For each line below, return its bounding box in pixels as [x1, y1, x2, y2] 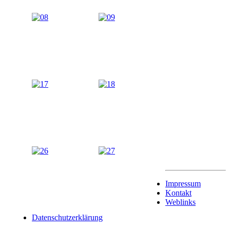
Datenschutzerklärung [32, 213, 103, 222]
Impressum [165, 179, 201, 188]
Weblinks [165, 197, 196, 206]
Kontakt [165, 188, 191, 197]
